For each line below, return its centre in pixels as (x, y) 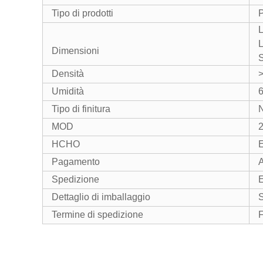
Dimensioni (75, 51)
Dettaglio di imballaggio (101, 197)
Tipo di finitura (81, 109)
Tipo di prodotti (82, 13)
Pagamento (76, 162)
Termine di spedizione (97, 215)
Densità (68, 74)
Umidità (68, 91)
